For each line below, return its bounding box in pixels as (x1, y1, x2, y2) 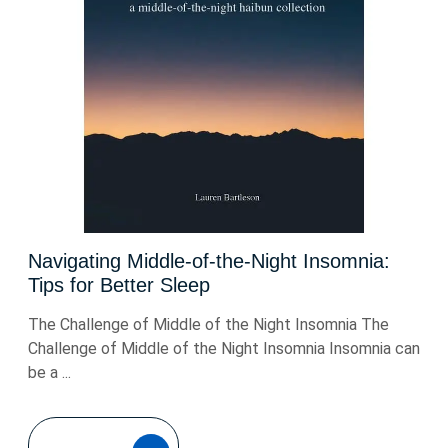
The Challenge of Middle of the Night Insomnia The (28, 315, 389, 334)
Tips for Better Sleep (28, 274, 210, 296)
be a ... (28, 363, 71, 382)
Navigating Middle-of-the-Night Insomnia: (28, 250, 390, 272)
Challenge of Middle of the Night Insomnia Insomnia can (28, 339, 420, 358)
